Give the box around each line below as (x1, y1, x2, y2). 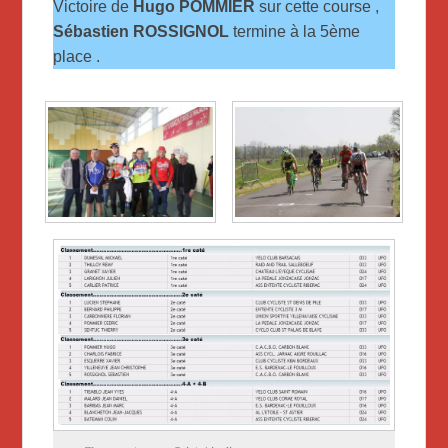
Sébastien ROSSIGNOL (53, 22, 234, 40)
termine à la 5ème (233, 22, 361, 40)
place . (53, 47, 101, 65)
